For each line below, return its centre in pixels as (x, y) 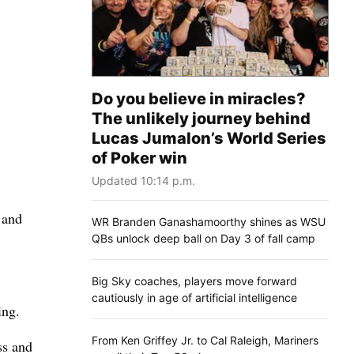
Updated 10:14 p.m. (143, 180)
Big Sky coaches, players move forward (194, 281)
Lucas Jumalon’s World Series (209, 138)
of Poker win (139, 158)
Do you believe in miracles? (199, 98)
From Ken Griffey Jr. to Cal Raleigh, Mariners (205, 340)
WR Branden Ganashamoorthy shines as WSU (209, 221)
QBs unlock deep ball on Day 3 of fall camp (203, 238)
